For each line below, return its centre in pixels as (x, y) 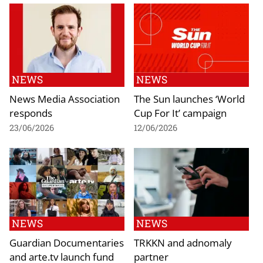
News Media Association (65, 98)
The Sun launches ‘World (189, 98)
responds (31, 112)
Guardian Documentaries (67, 243)
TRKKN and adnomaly (183, 243)
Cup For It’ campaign (180, 112)
